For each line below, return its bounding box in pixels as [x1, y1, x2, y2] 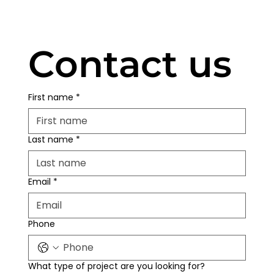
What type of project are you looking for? [28, 260, 206, 273]
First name [28, 91, 74, 104]
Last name [28, 133, 74, 146]
